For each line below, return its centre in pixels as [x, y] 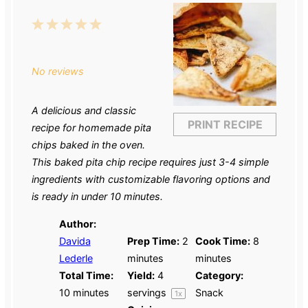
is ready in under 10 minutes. [97, 197]
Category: [219, 275]
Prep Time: [153, 241]
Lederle [76, 258]
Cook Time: [222, 241]
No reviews [57, 71]
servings [148, 292]
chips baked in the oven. [88, 145]
